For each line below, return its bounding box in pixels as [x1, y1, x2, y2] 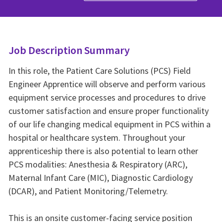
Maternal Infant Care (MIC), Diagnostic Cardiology [8, 172, 193, 184]
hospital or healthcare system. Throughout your [8, 132, 185, 144]
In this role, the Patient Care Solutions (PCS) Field [8, 65, 191, 77]
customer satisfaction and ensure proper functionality [8, 105, 209, 117]
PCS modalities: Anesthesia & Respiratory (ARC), [8, 159, 187, 170]
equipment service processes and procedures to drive [8, 92, 206, 104]
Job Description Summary [8, 43, 130, 57]
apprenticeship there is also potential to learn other [8, 145, 198, 157]
